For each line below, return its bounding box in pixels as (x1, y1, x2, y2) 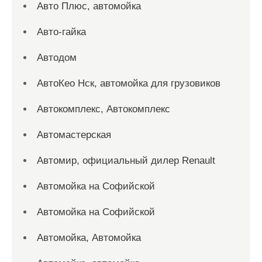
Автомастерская (37, 129, 111, 140)
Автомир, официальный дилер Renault (37, 155, 215, 166)
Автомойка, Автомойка (37, 232, 141, 243)
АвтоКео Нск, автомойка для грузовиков (37, 78, 220, 89)
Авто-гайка (37, 26, 86, 37)
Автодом (37, 52, 77, 63)
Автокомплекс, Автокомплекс (37, 104, 170, 115)
